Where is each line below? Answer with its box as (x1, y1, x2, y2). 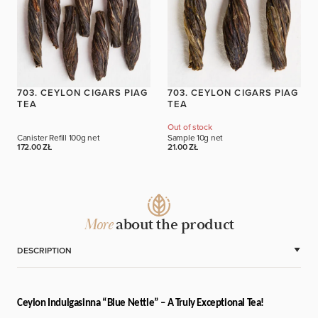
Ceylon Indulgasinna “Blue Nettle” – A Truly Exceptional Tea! (17, 297, 264, 309)
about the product (112, 215, 234, 234)
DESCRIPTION (17, 244, 72, 256)
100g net (68, 131, 100, 143)
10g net (197, 131, 224, 143)
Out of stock (168, 121, 212, 133)
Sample (168, 131, 197, 143)
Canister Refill (17, 131, 69, 143)
